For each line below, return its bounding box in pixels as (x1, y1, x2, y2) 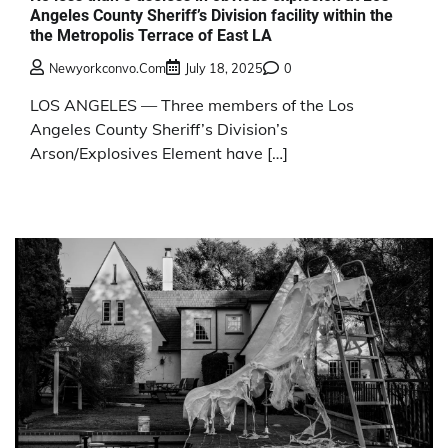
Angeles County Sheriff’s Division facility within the (30, 5, 393, 25)
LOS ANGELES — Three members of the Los (30, 94, 354, 115)
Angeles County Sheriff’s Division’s (30, 118, 288, 139)
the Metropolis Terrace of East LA (30, 25, 272, 45)
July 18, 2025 (185, 59, 263, 76)
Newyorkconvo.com (49, 59, 166, 76)
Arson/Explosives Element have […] (30, 142, 288, 163)
